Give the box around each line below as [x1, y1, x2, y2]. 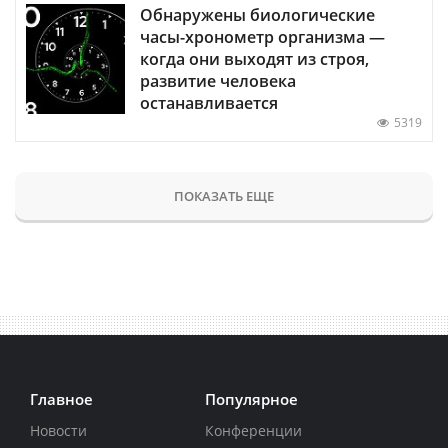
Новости [30, 420, 87, 440]
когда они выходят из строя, [140, 47, 369, 70]
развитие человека [140, 69, 296, 92]
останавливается [140, 91, 278, 114]
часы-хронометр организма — [140, 25, 385, 48]
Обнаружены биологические [140, 3, 375, 26]
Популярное [204, 388, 298, 409]
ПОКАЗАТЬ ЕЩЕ [174, 186, 274, 205]
